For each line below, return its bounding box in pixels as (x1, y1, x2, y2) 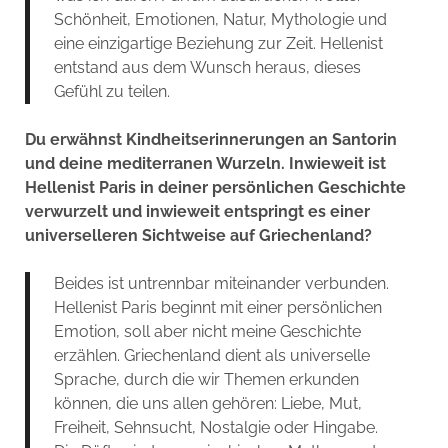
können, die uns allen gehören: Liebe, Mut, (53, 393, 362, 413)
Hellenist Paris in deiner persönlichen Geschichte (24, 177, 406, 197)
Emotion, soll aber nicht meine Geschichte (53, 321, 361, 341)
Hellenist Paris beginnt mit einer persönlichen (53, 297, 382, 317)
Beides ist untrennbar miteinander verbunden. (53, 273, 389, 293)
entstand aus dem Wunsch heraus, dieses (53, 57, 361, 77)
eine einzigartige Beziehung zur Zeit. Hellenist (53, 33, 383, 53)
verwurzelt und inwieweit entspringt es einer (24, 201, 370, 221)
